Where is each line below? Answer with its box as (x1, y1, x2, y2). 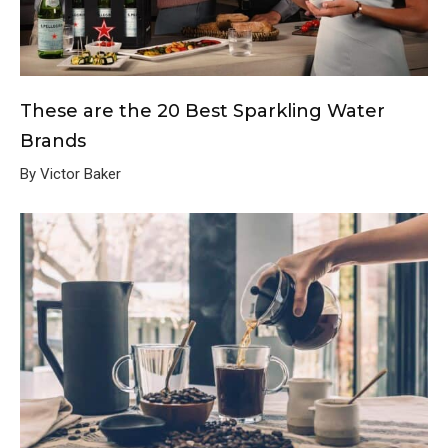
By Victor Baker (20, 165, 121, 184)
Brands (20, 130, 86, 153)
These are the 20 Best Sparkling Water (20, 100, 385, 123)
